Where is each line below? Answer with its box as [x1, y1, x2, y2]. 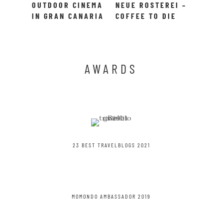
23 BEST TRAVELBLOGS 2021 [72, 141, 150, 148]
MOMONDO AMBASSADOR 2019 [72, 192, 151, 200]
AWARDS [85, 60, 138, 76]
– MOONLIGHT [32, 21, 86, 31]
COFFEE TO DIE [115, 10, 177, 20]
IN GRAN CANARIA [32, 10, 105, 20]
